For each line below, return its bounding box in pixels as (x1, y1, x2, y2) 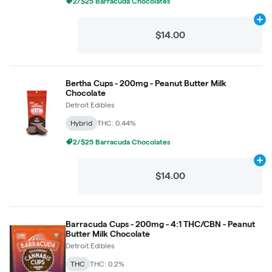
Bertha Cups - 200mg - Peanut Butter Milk (66, 78, 226, 88)
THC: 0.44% (97, 119, 136, 127)
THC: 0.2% (90, 260, 124, 268)
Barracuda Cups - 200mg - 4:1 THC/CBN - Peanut (66, 219, 255, 229)
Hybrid (70, 119, 92, 127)
